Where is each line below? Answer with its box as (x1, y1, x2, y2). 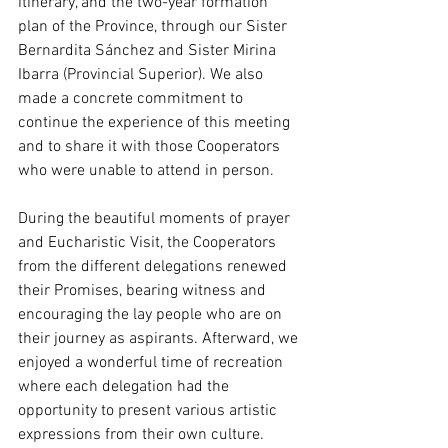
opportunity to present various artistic (18, 401, 281, 422)
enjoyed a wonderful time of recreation (18, 353, 287, 374)
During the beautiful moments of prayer (18, 209, 294, 230)
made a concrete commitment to (18, 89, 247, 110)
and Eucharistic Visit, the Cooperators (18, 233, 280, 254)
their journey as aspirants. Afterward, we (18, 329, 302, 350)
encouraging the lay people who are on (18, 305, 286, 326)
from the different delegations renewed (18, 257, 291, 278)
